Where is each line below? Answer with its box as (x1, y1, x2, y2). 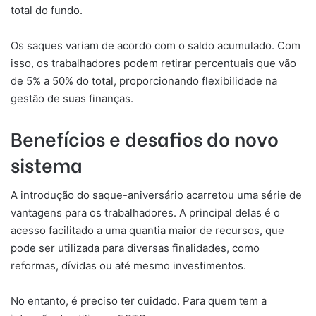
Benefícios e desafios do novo (11, 123, 279, 152)
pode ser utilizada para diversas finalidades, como (11, 241, 260, 255)
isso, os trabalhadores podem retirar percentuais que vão (11, 56, 296, 70)
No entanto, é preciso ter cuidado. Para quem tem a (11, 294, 267, 308)
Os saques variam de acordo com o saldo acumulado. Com (11, 38, 300, 52)
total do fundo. (11, 3, 83, 17)
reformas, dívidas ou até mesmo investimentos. (11, 259, 246, 273)
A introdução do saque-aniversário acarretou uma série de (11, 188, 302, 202)
